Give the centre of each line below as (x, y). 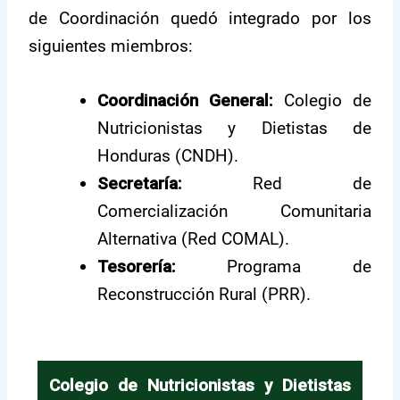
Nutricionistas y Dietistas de (234, 129)
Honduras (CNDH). (168, 156)
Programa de (273, 267)
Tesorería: (137, 267)
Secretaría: (140, 184)
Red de (276, 184)
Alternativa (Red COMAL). (194, 239)
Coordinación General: (185, 101)
